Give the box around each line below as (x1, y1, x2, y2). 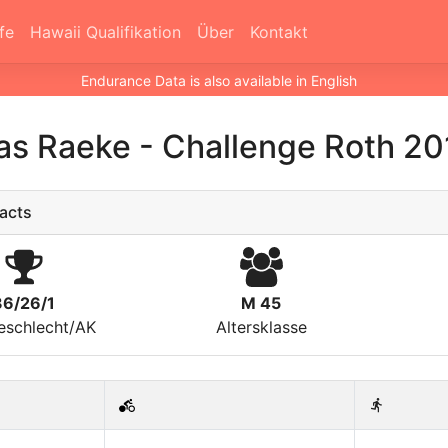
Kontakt (249, 22, 308, 42)
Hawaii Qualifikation (29, 22, 181, 42)
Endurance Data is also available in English (81, 72, 357, 89)
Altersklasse (215, 317, 307, 337)
